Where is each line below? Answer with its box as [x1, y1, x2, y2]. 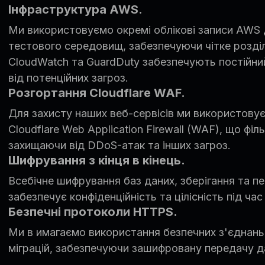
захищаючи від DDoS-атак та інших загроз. [8, 138, 231, 151]
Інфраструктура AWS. [8, 2, 143, 17]
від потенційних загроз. [8, 71, 128, 84]
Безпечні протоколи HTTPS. [8, 204, 177, 219]
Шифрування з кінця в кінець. [8, 153, 185, 167]
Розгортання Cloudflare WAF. [8, 85, 185, 100]
